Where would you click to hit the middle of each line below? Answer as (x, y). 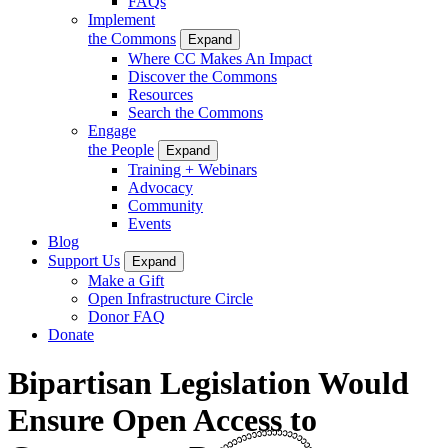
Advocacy (160, 187)
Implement (121, 19)
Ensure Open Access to (162, 420)
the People (121, 149)
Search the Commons (195, 112)
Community (165, 205)
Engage (112, 130)
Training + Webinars (192, 169)
